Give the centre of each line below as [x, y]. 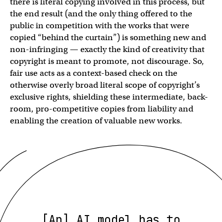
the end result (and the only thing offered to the [101, 13]
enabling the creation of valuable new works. [96, 120]
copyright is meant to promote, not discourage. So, [107, 61]
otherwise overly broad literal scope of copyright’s [105, 85]
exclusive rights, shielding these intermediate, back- [109, 97]
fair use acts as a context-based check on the [94, 73]
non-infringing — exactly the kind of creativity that [107, 49]
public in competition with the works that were [100, 25]
